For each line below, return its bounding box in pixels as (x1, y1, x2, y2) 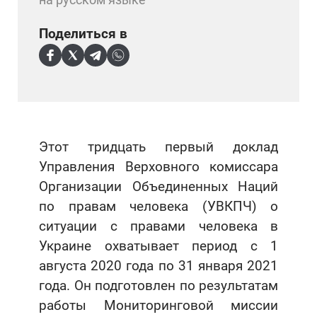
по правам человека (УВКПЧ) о (39, 197, 278, 214)
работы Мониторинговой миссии (39, 296, 278, 313)
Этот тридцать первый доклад (39, 138, 278, 155)
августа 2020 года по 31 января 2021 (39, 257, 278, 274)
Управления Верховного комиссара (39, 158, 278, 175)
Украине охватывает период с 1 (39, 237, 278, 254)
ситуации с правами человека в (39, 217, 278, 234)
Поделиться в (39, 25, 127, 42)
